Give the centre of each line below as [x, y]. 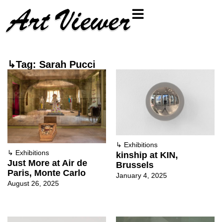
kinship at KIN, [147, 155]
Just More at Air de [47, 163]
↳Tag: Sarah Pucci [52, 64]
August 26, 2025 [33, 184]
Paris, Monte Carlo [47, 173]
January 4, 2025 [141, 175]
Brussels [135, 165]
